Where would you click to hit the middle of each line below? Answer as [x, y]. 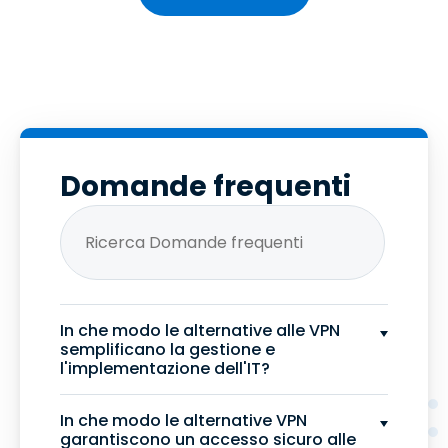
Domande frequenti [205, 187]
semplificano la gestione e [167, 350]
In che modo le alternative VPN [183, 421]
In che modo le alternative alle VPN [200, 331]
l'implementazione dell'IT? [165, 369]
